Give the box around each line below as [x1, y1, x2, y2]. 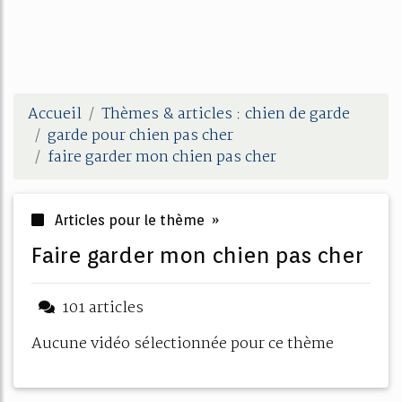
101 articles [62, 296, 144, 320]
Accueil [28, 102, 82, 127]
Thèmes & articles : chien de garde [101, 102, 350, 127]
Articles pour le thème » [51, 212, 219, 229]
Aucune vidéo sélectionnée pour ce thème [31, 332, 334, 356]
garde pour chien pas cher [48, 124, 233, 148]
